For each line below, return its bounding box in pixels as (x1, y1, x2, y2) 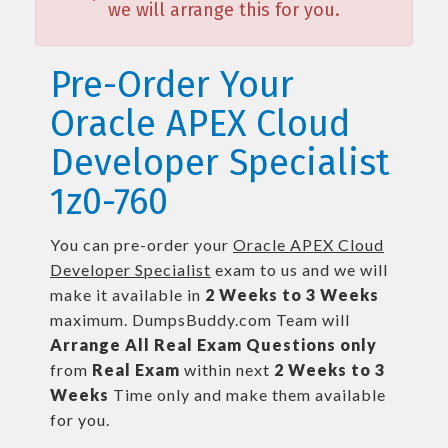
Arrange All (50, 335, 150, 354)
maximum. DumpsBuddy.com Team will (50, 310, 350, 329)
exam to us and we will (211, 260, 388, 279)
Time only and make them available (109, 385, 386, 404)
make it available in (50, 285, 205, 304)
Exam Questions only (197, 335, 377, 354)
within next (180, 360, 274, 379)
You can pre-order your (50, 235, 233, 254)
